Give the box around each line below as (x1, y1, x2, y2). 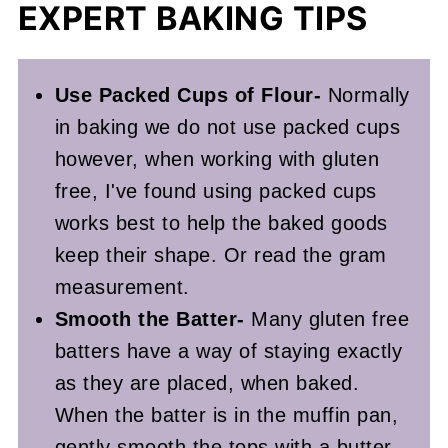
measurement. (54, 276, 190, 299)
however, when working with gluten (54, 148, 380, 171)
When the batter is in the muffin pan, (54, 404, 399, 427)
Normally (327, 84, 410, 107)
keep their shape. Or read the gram (54, 244, 387, 267)
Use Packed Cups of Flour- (54, 84, 328, 107)
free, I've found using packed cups (54, 180, 377, 203)
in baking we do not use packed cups (54, 116, 401, 139)
